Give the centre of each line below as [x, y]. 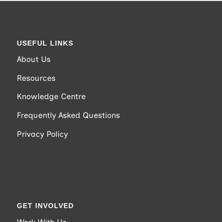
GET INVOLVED [45, 206]
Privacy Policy [42, 134]
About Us [33, 59]
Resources [36, 78]
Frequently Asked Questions [68, 115]
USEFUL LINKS [45, 43]
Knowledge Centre [51, 97]
